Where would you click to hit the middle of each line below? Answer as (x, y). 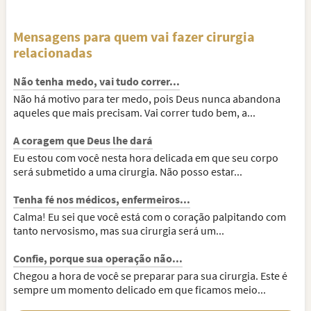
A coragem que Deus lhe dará (83, 140)
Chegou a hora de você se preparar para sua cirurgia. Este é (150, 276)
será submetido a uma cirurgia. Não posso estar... (128, 171)
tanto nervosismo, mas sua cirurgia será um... (119, 230)
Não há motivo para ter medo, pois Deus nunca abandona (147, 99)
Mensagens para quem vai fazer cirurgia (134, 36)
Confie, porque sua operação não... (98, 258)
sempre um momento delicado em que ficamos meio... (140, 289)
